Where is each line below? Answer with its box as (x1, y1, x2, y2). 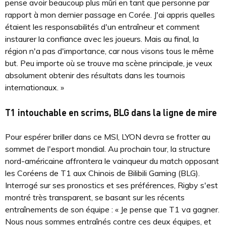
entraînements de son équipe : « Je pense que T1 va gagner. (5, 204, 219, 215)
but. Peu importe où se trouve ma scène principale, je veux (5, 58, 212, 69)
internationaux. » (5, 82, 64, 93)
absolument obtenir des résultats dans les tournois (5, 70, 185, 81)
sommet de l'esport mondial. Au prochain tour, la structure (5, 144, 210, 154)
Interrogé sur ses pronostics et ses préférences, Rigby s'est (5, 180, 218, 191)
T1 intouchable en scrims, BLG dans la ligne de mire (5, 106, 217, 119)
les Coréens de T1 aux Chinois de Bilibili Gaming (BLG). (5, 168, 200, 179)
